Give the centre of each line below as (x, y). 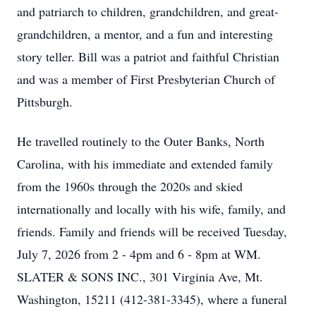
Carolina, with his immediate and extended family (145, 164)
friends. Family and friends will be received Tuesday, (152, 231)
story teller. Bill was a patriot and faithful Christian (148, 56)
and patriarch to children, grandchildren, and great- (148, 11)
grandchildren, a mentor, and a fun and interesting (145, 34)
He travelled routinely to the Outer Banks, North (141, 141)
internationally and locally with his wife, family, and (151, 209)
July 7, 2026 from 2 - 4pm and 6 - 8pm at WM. (139, 254)
